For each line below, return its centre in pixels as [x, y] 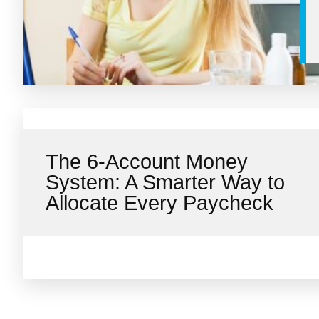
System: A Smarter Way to [165, 182]
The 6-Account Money [147, 162]
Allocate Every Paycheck [159, 203]
